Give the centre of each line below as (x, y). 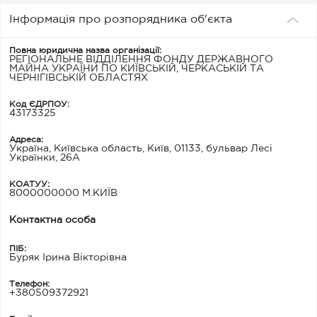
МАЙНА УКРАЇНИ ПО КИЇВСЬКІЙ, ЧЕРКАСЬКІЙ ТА (137, 69)
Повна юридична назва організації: (85, 51)
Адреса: (26, 140)
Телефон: (29, 284)
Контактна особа (52, 220)
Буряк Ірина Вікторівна (68, 258)
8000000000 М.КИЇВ (63, 193)
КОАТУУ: (29, 184)
